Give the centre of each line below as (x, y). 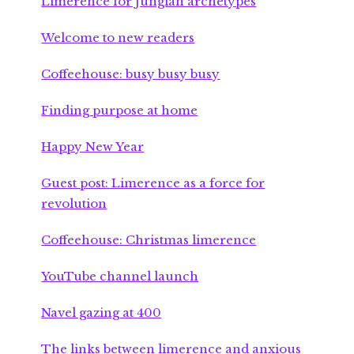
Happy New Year (93, 147)
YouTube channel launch (120, 277)
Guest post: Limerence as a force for (153, 183)
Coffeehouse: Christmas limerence (149, 240)
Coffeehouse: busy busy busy (131, 74)
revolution (74, 204)
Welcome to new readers (118, 38)
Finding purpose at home (120, 111)
